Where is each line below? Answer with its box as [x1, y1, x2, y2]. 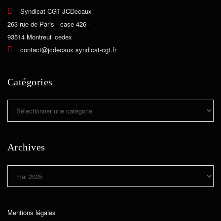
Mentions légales [7, 207, 56, 217]
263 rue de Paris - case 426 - [7, 19, 90, 29]
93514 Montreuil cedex [7, 32, 72, 42]
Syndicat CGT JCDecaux [20, 6, 92, 16]
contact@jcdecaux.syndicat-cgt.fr [20, 45, 116, 55]
